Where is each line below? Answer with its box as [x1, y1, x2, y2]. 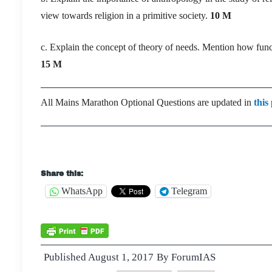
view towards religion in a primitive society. [41, 10, 210, 21]
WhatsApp [61, 186, 103, 196]
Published [44, 251, 88, 263]
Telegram [171, 186, 207, 196]
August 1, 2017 [88, 251, 154, 263]
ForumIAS [171, 251, 216, 263]
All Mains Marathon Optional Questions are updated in [41, 97, 254, 107]
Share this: [41, 169, 83, 178]
